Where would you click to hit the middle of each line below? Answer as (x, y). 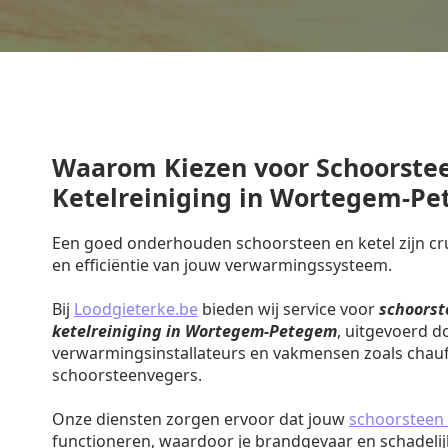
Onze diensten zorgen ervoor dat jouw (200, 419)
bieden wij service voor (288, 309)
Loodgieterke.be (136, 309)
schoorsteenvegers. (127, 375)
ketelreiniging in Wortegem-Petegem (194, 331)
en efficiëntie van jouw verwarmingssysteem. (222, 265)
